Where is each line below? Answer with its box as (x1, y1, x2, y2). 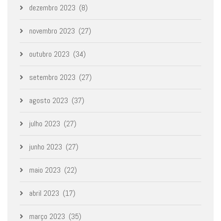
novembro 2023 (29, 25, 75, 36)
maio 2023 (29, 164, 61, 175)
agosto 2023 (29, 95, 68, 106)
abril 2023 (29, 187, 59, 198)
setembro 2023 (29, 72, 75, 82)
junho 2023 (29, 141, 62, 152)
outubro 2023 (29, 48, 70, 59)
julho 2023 (29, 118, 60, 129)
